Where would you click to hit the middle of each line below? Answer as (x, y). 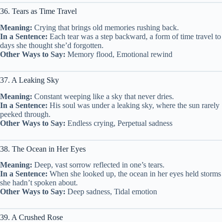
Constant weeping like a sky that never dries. (103, 96)
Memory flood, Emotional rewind (119, 54)
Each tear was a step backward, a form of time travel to (134, 36)
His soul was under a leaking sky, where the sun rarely (134, 105)
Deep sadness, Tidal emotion (111, 192)
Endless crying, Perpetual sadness (119, 123)
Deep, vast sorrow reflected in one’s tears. (98, 165)
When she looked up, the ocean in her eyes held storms (134, 174)
